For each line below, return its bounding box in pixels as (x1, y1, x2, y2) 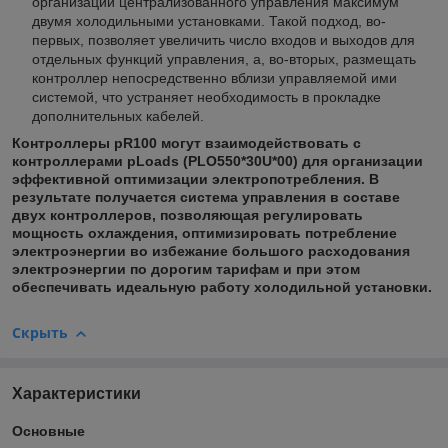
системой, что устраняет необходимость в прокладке (32, 89, 381, 106)
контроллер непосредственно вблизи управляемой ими (32, 70, 397, 87)
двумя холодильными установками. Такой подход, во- (32, 13, 386, 30)
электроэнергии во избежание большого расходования (12, 243, 410, 260)
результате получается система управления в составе (12, 189, 400, 206)
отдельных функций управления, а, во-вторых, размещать (32, 51, 416, 68)
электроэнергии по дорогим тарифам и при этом (12, 261, 360, 278)
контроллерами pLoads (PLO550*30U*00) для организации (12, 153, 423, 170)
